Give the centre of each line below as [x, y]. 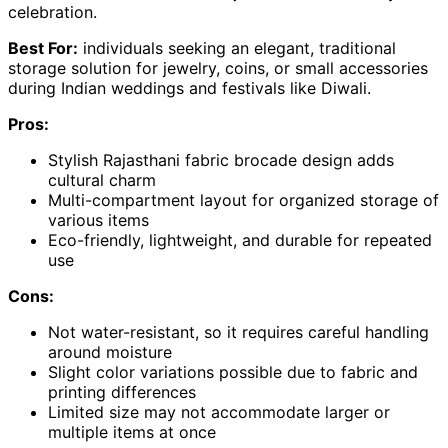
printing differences [122, 392]
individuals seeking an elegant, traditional [237, 48]
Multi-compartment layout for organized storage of [243, 200]
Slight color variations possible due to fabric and [233, 372]
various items [98, 220]
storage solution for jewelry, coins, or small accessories [218, 68]
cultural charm [102, 180]
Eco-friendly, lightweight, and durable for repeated [240, 240]
